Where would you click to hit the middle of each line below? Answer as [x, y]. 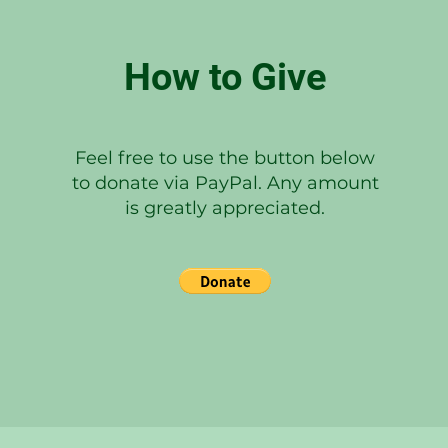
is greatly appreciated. [225, 208]
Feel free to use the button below [225, 158]
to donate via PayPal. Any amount [225, 183]
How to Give [225, 77]
